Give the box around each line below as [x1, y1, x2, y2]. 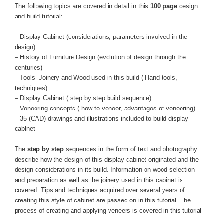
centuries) [15, 64, 42, 72]
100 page [150, 2, 177, 10]
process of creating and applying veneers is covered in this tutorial [15, 207, 201, 215]
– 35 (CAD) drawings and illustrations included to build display [15, 115, 188, 123]
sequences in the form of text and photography [64, 145, 197, 153]
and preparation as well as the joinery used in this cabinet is [15, 176, 183, 184]
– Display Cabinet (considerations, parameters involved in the [15, 33, 187, 41]
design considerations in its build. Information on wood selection [15, 166, 195, 174]
